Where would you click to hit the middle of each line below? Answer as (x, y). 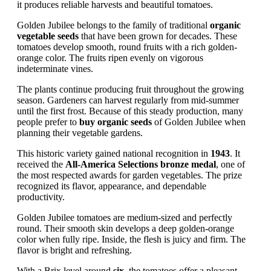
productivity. (41, 197)
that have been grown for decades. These (158, 36)
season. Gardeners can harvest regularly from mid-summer (128, 100)
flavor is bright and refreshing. (74, 250)
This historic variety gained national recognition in (114, 153)
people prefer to (48, 122)
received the (41, 164)
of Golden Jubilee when (199, 122)
